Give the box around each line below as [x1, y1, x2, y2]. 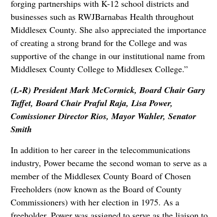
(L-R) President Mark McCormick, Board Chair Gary [10, 83, 205, 96]
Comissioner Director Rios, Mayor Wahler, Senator [10, 109, 196, 122]
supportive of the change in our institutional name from [10, 49, 205, 62]
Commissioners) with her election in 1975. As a [10, 196, 179, 208]
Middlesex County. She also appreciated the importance [10, 23, 206, 35]
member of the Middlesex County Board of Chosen [10, 170, 191, 182]
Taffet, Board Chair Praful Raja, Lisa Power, [10, 96, 173, 109]
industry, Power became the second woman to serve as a [10, 156, 207, 169]
